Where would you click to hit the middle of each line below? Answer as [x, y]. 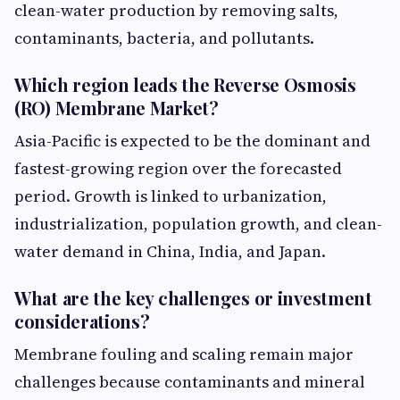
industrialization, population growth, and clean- [198, 224]
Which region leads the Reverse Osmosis [185, 84]
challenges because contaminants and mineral [190, 382]
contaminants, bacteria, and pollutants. [164, 38]
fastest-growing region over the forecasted [178, 168]
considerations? [82, 321]
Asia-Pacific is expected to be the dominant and [192, 141]
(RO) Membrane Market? [117, 108]
